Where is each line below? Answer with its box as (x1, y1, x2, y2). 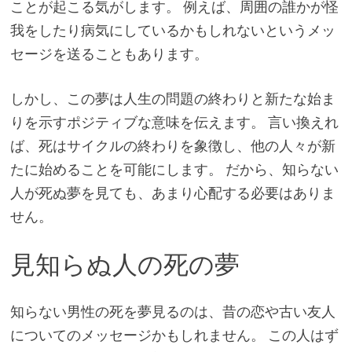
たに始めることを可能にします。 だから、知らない (9, 159, 339, 178)
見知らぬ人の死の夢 (9, 249, 240, 280)
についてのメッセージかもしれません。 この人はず (9, 326, 339, 345)
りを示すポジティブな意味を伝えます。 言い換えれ (9, 112, 339, 131)
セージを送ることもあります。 (9, 44, 208, 63)
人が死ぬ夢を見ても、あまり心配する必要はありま (9, 183, 335, 202)
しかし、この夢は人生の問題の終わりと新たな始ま (9, 89, 335, 108)
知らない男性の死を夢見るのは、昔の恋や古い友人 (9, 302, 335, 321)
